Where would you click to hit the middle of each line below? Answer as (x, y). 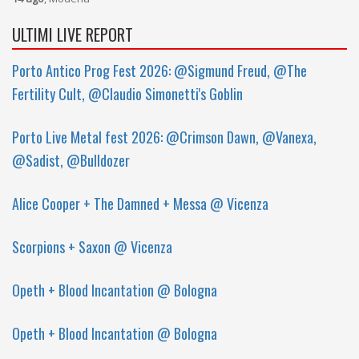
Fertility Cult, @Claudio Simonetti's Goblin (127, 94)
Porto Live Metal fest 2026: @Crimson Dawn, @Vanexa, (164, 137)
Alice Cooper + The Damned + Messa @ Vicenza (140, 204)
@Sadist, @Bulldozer (71, 160)
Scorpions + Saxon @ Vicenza (92, 247)
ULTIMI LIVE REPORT (73, 34)
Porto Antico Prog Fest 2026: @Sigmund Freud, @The (159, 71)
